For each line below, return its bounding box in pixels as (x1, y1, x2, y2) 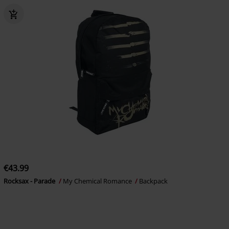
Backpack (139, 176, 168, 186)
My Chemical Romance (62, 176, 133, 186)
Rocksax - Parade (3, 176, 57, 186)
